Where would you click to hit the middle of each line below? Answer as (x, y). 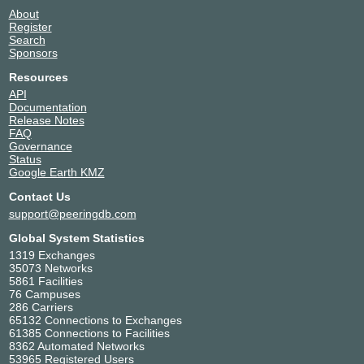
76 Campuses (44, 294)
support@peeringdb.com (72, 213)
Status (25, 159)
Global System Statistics (76, 238)
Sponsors (33, 52)
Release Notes (46, 120)
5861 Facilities (45, 281)
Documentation (48, 107)
